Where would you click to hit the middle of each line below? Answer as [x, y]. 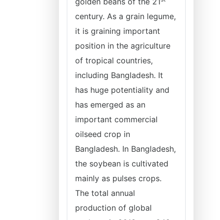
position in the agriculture [123, 46]
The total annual [105, 193]
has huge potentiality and [122, 90]
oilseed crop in [103, 134]
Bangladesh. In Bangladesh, [125, 149]
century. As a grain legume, [125, 16]
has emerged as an [110, 105]
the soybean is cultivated [122, 164]
